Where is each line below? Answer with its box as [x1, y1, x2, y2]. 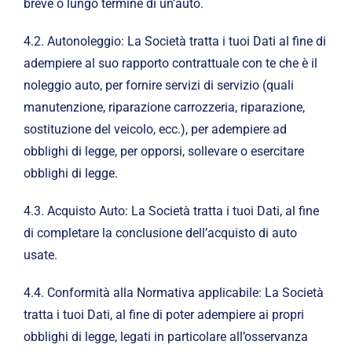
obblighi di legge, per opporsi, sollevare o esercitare [23, 144, 304, 159]
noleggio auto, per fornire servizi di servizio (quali [23, 78, 294, 93]
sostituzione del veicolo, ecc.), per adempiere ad [23, 122, 287, 137]
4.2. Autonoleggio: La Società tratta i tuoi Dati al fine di [23, 34, 326, 49]
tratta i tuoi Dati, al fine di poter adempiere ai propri [23, 307, 304, 323]
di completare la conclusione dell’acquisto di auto [23, 225, 297, 241]
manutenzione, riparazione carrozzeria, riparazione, [23, 100, 305, 115]
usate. [23, 247, 57, 263]
